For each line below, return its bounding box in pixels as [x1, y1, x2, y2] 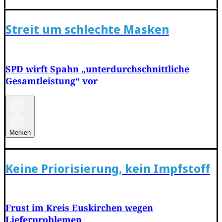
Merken [9, 128, 31, 136]
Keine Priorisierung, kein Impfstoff [5, 160, 210, 176]
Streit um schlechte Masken [5, 20, 169, 37]
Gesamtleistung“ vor [5, 74, 98, 87]
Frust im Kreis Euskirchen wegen [5, 202, 153, 214]
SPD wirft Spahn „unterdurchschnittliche [5, 62, 189, 75]
